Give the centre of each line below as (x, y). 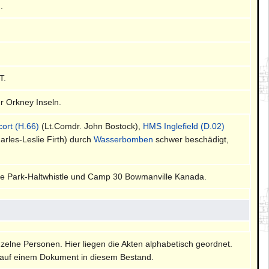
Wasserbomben (124, 139)
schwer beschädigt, (191, 139)
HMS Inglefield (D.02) (184, 126)
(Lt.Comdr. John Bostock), (91, 126)
